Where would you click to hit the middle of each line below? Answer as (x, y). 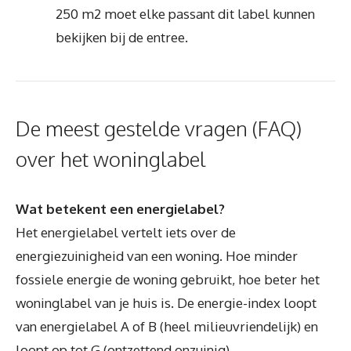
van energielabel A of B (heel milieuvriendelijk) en (167, 326)
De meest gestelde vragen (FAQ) (159, 128)
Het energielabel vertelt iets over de (126, 232)
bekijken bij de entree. (122, 37)
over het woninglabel (111, 158)
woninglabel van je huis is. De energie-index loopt (166, 302)
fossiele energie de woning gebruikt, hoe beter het (168, 279)
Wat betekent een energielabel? (120, 208)
